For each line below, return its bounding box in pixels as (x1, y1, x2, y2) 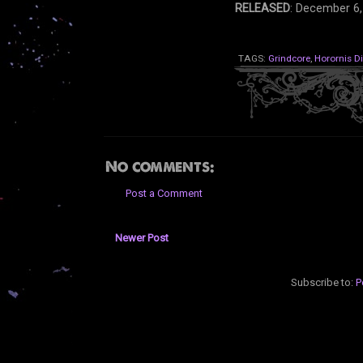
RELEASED (234, 2, 290, 15)
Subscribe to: (291, 276, 356, 289)
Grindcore (267, 53, 310, 65)
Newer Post (114, 232, 169, 245)
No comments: (105, 157, 214, 177)
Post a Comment (125, 187, 203, 200)
